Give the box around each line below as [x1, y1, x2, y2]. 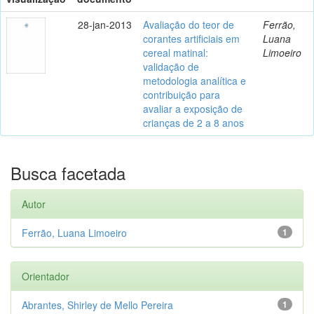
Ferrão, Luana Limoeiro [22, 225, 127, 240]
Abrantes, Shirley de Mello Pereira [22, 297, 173, 312]
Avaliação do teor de [143, 17, 234, 32]
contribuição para [143, 87, 220, 102]
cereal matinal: [143, 45, 208, 60]
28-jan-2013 [78, 17, 132, 32]
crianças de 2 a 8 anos [143, 115, 244, 130]
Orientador [22, 268, 69, 283]
